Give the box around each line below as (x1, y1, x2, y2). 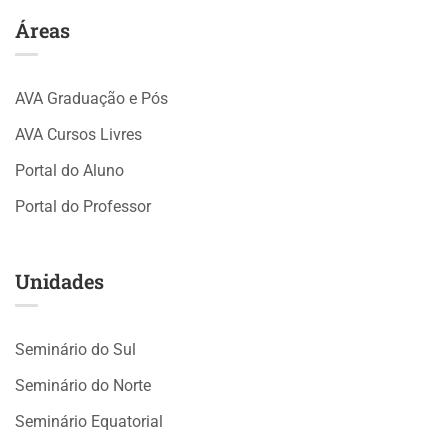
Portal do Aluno (15, 160, 124, 180)
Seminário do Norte (15, 375, 151, 395)
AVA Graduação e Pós (15, 88, 168, 108)
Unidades (15, 267, 104, 294)
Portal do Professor (15, 196, 151, 216)
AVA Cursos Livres (15, 124, 142, 144)
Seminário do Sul (15, 339, 136, 359)
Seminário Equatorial (15, 411, 163, 431)
